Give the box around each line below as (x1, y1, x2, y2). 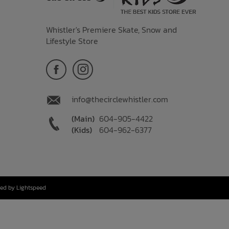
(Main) (72, 112, 95, 125)
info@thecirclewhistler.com (72, 93, 169, 105)
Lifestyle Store (46, 34, 99, 47)
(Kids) (72, 123, 93, 136)
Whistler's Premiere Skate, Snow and (46, 23, 177, 36)
